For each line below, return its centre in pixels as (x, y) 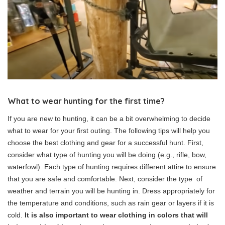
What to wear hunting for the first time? (86, 101)
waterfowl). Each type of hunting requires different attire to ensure (112, 167)
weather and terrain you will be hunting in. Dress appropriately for (111, 191)
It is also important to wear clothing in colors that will (116, 215)
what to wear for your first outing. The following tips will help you (109, 131)
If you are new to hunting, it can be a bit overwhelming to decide (109, 119)
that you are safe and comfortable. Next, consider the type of (105, 179)
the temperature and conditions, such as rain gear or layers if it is (111, 203)
